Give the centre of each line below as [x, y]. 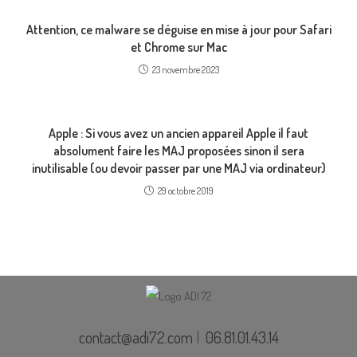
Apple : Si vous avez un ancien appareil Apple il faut [178, 133]
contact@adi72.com [135, 337]
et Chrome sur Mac [178, 47]
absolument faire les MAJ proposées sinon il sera [178, 151]
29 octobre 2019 [185, 191]
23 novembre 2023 [185, 70]
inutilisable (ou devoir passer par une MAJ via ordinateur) [178, 168]
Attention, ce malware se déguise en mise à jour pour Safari [178, 29]
